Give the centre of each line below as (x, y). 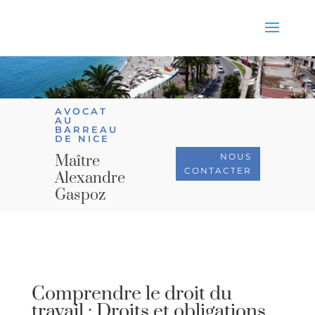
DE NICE (83, 139)
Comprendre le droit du (131, 294)
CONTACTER (218, 171)
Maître (78, 161)
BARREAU (87, 129)
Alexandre (90, 178)
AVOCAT (82, 111)
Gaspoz (81, 195)
